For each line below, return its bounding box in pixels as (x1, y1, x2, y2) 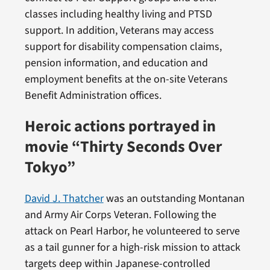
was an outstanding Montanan (103, 191, 245, 207)
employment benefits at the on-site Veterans (24, 71, 228, 87)
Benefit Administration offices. (24, 87, 162, 103)
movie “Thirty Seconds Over (24, 136, 222, 159)
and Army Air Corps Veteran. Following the (24, 207, 216, 223)
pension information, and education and (24, 55, 208, 71)
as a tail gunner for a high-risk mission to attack (24, 240, 240, 256)
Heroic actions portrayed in (24, 115, 216, 139)
